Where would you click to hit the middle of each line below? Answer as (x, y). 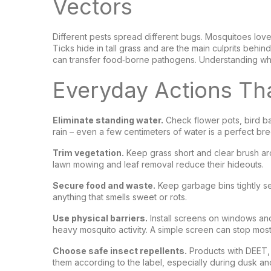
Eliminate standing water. (108, 120)
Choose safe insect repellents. (120, 251)
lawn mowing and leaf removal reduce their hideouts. (158, 164)
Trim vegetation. (88, 153)
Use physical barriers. (100, 218)
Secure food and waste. (104, 185)
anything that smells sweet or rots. (120, 197)
